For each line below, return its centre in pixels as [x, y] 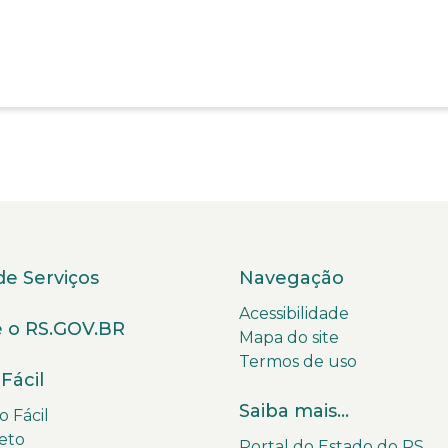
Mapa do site [289, 337]
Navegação [291, 277]
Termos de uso [298, 361]
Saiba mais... [294, 410]
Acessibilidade [294, 313]
